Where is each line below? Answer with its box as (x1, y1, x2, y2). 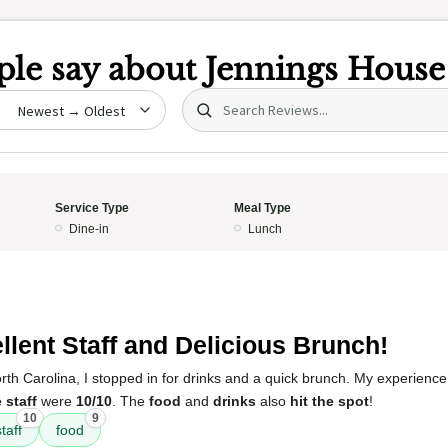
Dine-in (68, 222, 109, 236)
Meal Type (234, 201, 291, 215)
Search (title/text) (181, 89, 320, 108)
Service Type (54, 201, 129, 215)
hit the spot (290, 393, 369, 409)
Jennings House (205, 51, 445, 88)
